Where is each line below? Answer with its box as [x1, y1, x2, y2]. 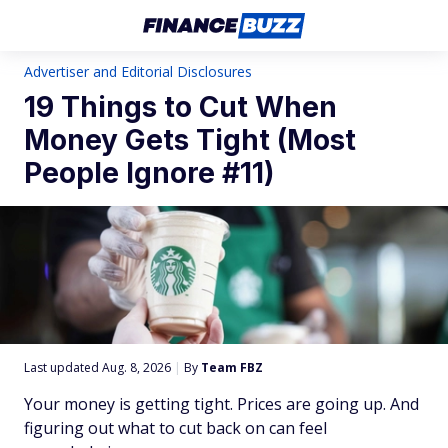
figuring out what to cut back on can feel [24, 417, 327, 439]
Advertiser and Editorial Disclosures [24, 62, 252, 81]
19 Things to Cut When [24, 90, 337, 124]
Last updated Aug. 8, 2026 [24, 359, 174, 376]
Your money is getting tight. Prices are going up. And [24, 393, 419, 415]
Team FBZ [201, 359, 263, 376]
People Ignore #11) [24, 156, 274, 190]
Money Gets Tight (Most [24, 123, 356, 157]
